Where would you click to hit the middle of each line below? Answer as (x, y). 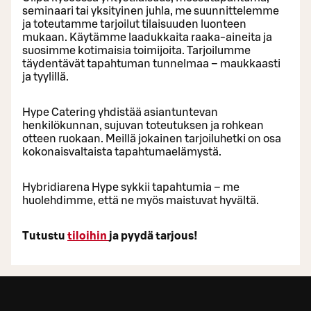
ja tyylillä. (45, 77)
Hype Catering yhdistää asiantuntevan (120, 112)
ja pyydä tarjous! (153, 236)
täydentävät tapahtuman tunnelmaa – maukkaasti (151, 64)
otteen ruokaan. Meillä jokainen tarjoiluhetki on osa (152, 138)
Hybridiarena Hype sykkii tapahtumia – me (131, 187)
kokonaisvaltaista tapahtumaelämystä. (122, 152)
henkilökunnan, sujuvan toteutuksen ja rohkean (143, 125)
